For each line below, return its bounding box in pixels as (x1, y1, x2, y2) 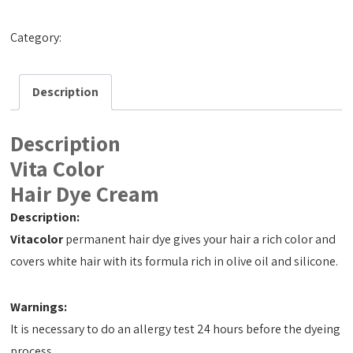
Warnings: (10, 298, 68, 315)
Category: (10, 29, 65, 46)
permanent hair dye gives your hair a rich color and (63, 230, 336, 247)
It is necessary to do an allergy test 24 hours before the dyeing (10, 320, 341, 337)
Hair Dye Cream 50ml (64, 29, 176, 46)
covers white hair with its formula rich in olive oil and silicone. (10, 252, 339, 269)
